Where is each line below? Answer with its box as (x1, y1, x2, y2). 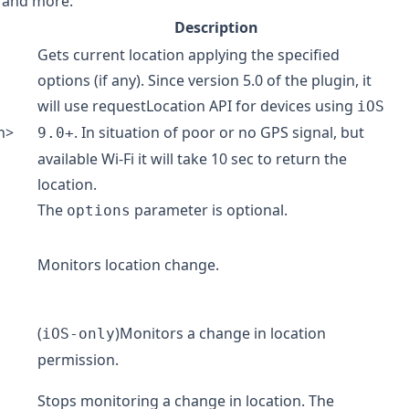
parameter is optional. (131, 200, 288, 221)
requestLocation (92, 96, 205, 117)
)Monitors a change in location (115, 323, 326, 344)
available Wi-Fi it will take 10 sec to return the (37, 149, 347, 170)
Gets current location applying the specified (37, 45, 340, 66)
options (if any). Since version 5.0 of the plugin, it (37, 70, 372, 91)
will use (37, 96, 92, 117)
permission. (37, 350, 119, 371)
